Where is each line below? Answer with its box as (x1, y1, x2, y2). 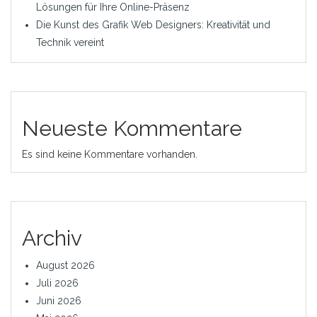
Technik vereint (36, 37, 104, 49)
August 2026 (36, 260, 95, 272)
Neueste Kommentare (22, 116, 242, 142)
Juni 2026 (36, 295, 81, 307)
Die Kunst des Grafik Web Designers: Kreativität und (36, 19, 270, 31)
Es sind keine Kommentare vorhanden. (22, 149, 197, 161)
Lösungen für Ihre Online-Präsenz (36, 1, 190, 13)
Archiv (22, 226, 82, 251)
